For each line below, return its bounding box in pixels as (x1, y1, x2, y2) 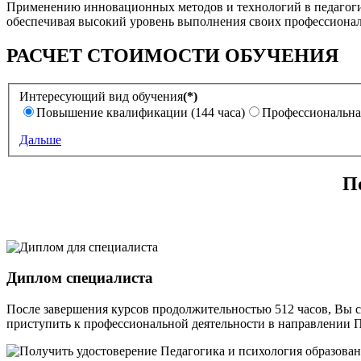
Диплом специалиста (6, 269, 153, 287)
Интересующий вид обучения (19, 89, 183, 103)
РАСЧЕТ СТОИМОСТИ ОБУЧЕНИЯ (6, 45, 338, 67)
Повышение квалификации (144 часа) (36, 105, 245, 119)
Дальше (19, 132, 61, 147)
